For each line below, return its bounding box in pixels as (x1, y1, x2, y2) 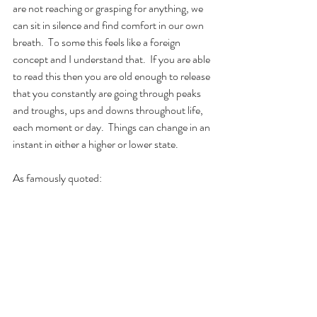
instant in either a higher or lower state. (13, 136, 178, 152)
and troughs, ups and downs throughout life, (13, 102, 205, 118)
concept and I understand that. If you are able (13, 51, 212, 67)
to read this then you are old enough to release (13, 68, 212, 84)
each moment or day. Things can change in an (13, 119, 212, 135)
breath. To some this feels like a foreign (13, 34, 183, 50)
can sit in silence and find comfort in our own (13, 17, 206, 33)
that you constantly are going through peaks (13, 85, 203, 101)
